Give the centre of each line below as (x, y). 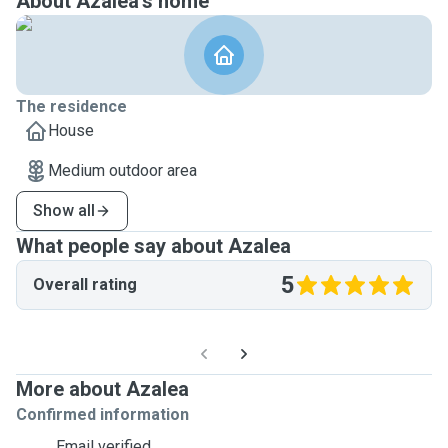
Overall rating (85, 284)
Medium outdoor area (122, 170)
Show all (64, 210)
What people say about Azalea (153, 246)
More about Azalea (102, 389)
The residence (71, 106)
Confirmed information (102, 414)
